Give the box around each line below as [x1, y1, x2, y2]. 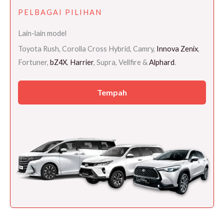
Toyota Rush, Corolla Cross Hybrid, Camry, [18, 44, 156, 53]
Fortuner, [18, 58, 50, 67]
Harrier [70, 58, 93, 67]
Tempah [97, 87, 127, 97]
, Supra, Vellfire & [93, 58, 149, 67]
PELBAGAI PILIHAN [18, 8, 102, 17]
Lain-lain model [18, 29, 66, 38]
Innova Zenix [156, 44, 198, 53]
